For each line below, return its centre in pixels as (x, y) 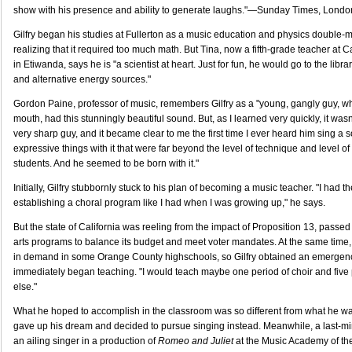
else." (25, 287)
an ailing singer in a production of (86, 341)
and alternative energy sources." (82, 79)
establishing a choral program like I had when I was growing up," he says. (169, 203)
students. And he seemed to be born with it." (106, 163)
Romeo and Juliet (196, 341)
